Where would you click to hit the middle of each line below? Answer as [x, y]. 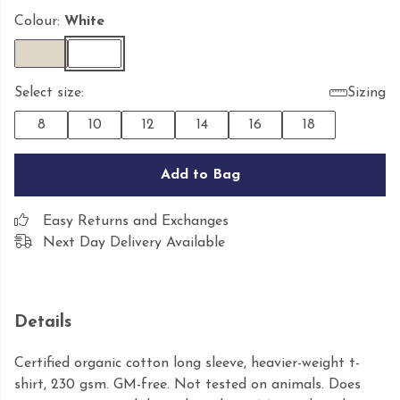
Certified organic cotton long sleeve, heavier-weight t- [187, 364]
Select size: [49, 93]
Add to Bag [200, 175]
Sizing [367, 93]
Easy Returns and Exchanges [136, 221]
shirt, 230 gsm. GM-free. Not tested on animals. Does [187, 385]
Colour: [39, 21]
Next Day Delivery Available [134, 243]
